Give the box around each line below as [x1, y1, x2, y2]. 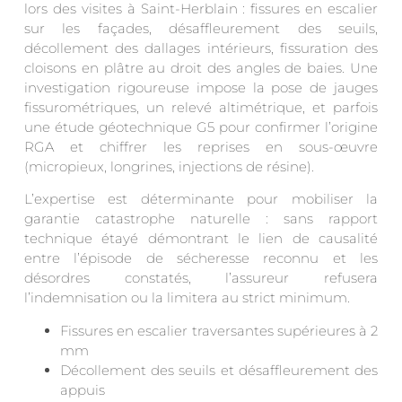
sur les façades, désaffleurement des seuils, [24, 19, 378, 37]
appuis [60, 380, 105, 398]
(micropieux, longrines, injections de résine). [24, 157, 314, 175]
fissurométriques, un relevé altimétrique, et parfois [24, 98, 378, 116]
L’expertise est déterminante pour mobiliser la [24, 190, 378, 208]
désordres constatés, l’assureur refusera [24, 269, 378, 287]
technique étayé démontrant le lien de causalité [24, 230, 378, 248]
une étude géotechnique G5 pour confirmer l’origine [24, 118, 378, 135]
